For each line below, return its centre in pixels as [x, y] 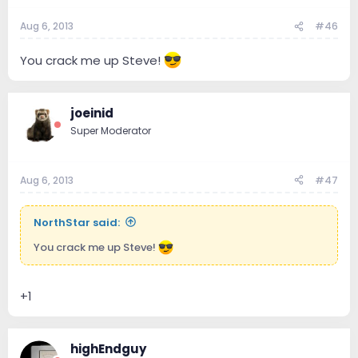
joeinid [92, 113]
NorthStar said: [77, 222]
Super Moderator [111, 131]
